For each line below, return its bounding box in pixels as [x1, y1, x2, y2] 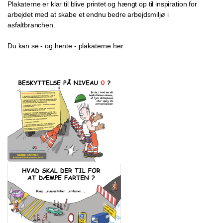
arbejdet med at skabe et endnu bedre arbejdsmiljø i [7, 10, 169, 18]
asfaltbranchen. [7, 21, 55, 29]
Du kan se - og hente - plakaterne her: [7, 42, 125, 50]
